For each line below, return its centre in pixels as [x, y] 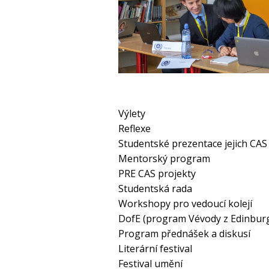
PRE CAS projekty [157, 174]
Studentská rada [155, 189]
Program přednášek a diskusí [184, 234]
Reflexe [134, 129]
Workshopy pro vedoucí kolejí [185, 204]
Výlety [132, 114]
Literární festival [155, 249]
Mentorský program [164, 159]
